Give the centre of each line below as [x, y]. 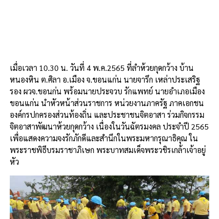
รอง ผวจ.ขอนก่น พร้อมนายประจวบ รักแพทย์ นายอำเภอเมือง [107, 91]
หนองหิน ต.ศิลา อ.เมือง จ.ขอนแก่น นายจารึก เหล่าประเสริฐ [105, 80]
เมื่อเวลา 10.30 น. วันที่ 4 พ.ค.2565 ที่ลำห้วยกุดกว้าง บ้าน [102, 68]
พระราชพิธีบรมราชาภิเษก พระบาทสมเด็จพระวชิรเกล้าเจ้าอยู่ [108, 150]
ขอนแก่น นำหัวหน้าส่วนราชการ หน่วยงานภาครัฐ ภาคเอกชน [107, 103]
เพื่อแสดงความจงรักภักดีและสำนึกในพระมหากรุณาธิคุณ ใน [104, 138]
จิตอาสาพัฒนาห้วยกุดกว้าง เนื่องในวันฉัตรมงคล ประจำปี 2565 [109, 127]
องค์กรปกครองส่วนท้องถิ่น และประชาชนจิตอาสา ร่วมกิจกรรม [107, 115]
